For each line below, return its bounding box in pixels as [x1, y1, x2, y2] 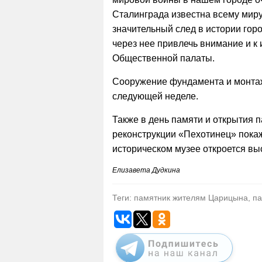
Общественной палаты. [112, 53, 215, 63]
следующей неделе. [112, 91, 198, 101]
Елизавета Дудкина [112, 166, 180, 174]
